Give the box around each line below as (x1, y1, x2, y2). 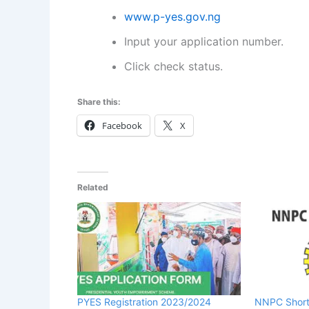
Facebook (102, 119, 142, 132)
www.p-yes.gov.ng (124, 9, 221, 23)
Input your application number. (124, 34, 283, 48)
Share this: (77, 96, 121, 107)
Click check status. (124, 59, 223, 73)
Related (77, 181, 108, 192)
